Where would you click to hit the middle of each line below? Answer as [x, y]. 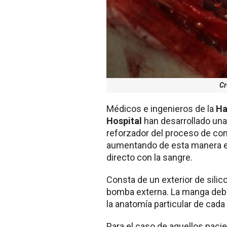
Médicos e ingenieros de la [161, 109]
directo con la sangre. [149, 158]
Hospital [124, 121]
